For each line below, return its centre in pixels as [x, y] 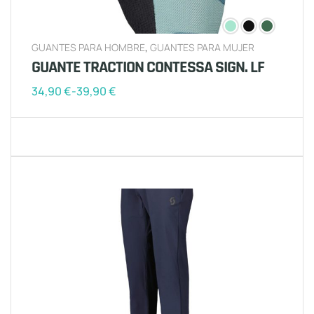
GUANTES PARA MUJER [202, 48]
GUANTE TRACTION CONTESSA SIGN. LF [148, 68]
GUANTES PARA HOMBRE [88, 48]
